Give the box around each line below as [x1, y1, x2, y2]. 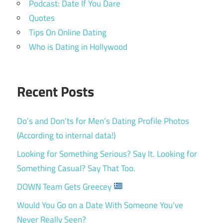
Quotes [29, 11, 55, 25]
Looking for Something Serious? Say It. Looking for [17, 147, 197, 160]
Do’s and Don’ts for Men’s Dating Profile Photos [17, 114, 189, 127]
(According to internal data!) [17, 128, 115, 142]
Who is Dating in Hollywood [29, 40, 127, 54]
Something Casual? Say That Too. [17, 161, 135, 175]
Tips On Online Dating [29, 26, 107, 39]
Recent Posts [17, 81, 94, 103]
